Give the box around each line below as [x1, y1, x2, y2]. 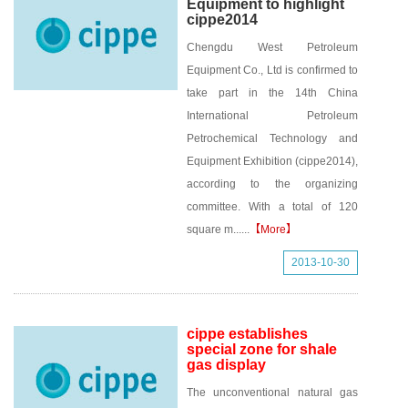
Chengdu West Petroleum [187, 41, 358, 54]
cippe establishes [187, 326, 308, 342]
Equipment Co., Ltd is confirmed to [187, 64, 358, 76]
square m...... [187, 223, 250, 236]
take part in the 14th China [187, 87, 358, 99]
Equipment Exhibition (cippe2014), [187, 155, 358, 168]
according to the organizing [187, 178, 358, 190]
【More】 [250, 223, 297, 236]
